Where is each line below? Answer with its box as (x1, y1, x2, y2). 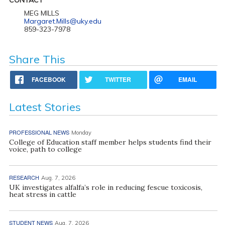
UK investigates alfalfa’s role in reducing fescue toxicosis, (9, 182, 202, 192)
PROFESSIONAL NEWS (9, 128, 69, 136)
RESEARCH (9, 173, 39, 181)
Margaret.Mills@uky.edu (24, 16, 101, 26)
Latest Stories (9, 99, 81, 114)
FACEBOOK (32, 74, 66, 84)
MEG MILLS (24, 8, 59, 18)
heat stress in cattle (9, 189, 76, 199)
